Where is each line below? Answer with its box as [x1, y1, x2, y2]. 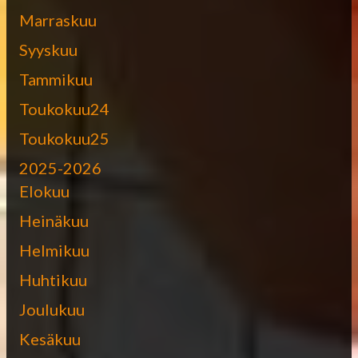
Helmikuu [19, 240, 89, 260]
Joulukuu [19, 299, 85, 319]
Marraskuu [19, 10, 97, 30]
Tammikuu [19, 69, 93, 89]
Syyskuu [19, 39, 78, 59]
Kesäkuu [19, 328, 81, 348]
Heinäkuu [19, 210, 89, 230]
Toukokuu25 [19, 128, 109, 148]
